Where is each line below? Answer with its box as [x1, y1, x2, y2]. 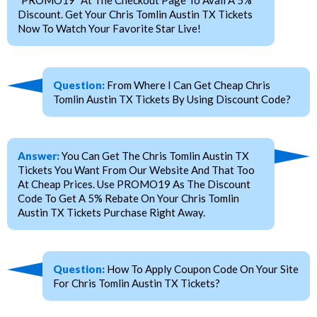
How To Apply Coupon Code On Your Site [105, 263, 299, 276]
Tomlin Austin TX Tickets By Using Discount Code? [53, 93, 291, 106]
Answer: [18, 149, 59, 163]
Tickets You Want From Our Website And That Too [18, 163, 255, 177]
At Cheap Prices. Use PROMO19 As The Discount [18, 178, 250, 191]
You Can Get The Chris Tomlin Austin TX [59, 149, 249, 163]
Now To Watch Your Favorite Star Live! [18, 22, 201, 35]
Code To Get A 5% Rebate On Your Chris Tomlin [18, 192, 239, 205]
